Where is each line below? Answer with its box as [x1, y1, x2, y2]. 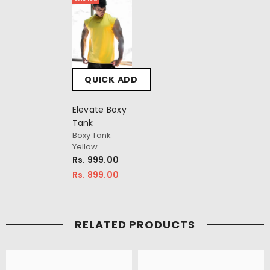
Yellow [72, 141, 98, 153]
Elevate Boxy [72, 104, 127, 116]
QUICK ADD [84, 74, 138, 86]
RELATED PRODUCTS [75, 217, 195, 233]
